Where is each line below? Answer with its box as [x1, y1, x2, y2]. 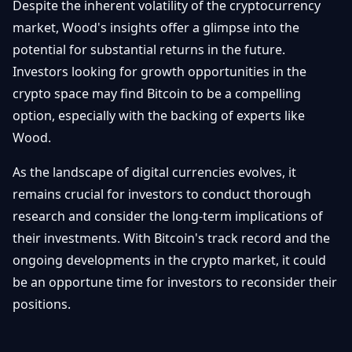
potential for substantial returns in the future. [13, 41, 285, 58]
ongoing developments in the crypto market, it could [13, 251, 326, 269]
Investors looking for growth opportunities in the [13, 63, 306, 80]
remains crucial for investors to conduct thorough [13, 185, 311, 203]
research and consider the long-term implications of [13, 207, 323, 225]
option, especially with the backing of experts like [13, 107, 305, 124]
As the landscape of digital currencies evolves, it [13, 163, 296, 181]
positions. [13, 295, 71, 313]
